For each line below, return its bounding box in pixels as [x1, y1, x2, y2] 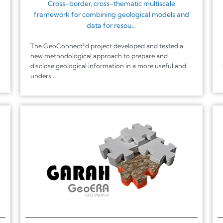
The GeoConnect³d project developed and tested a [30, 41, 183, 50]
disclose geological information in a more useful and [30, 61, 186, 70]
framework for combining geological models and [33, 9, 189, 19]
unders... [30, 71, 56, 80]
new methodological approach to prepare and [30, 51, 168, 60]
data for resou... [87, 20, 136, 30]
